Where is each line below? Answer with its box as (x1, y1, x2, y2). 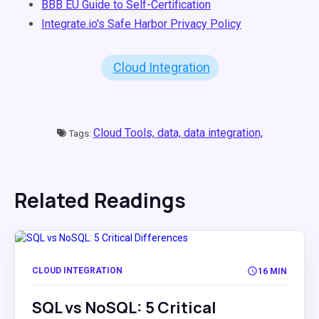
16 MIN (258, 266, 287, 276)
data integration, (183, 126, 263, 140)
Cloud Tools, (93, 126, 157, 140)
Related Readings (14, 187, 186, 214)
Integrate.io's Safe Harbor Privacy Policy (41, 17, 241, 31)
